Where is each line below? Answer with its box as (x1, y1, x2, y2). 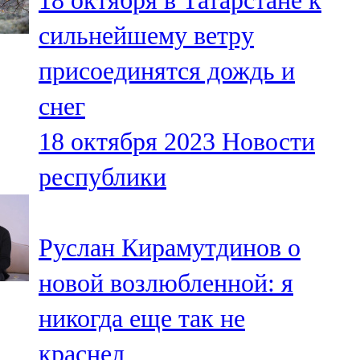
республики (39, 162, 166, 192)
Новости (222, 127, 315, 157)
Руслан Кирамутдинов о (39, 233, 301, 263)
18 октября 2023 (39, 127, 215, 157)
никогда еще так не (39, 304, 245, 333)
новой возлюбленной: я (39, 268, 293, 298)
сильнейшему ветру (39, 21, 254, 51)
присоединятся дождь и (39, 56, 295, 86)
